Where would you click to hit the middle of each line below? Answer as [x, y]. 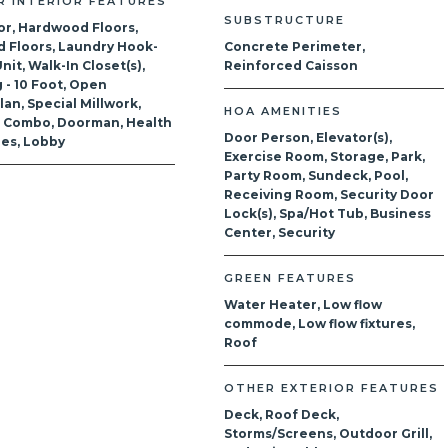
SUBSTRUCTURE [284, 20]
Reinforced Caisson [291, 65]
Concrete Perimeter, [294, 46]
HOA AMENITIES [283, 111]
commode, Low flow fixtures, [319, 323]
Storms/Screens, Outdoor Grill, [328, 433]
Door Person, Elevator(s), [308, 137]
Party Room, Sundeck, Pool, [316, 175]
